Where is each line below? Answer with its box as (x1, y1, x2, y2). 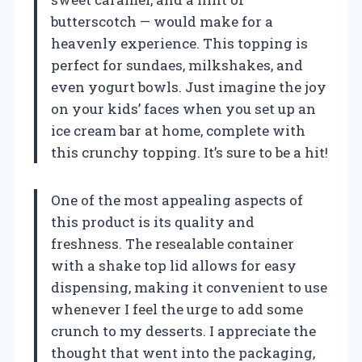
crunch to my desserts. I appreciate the (51, 321, 316, 340)
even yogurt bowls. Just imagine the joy (51, 77, 326, 96)
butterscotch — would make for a (51, 11, 273, 31)
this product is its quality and (51, 212, 255, 231)
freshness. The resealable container (51, 234, 294, 253)
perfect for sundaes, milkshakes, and (51, 55, 303, 74)
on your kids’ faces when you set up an (51, 99, 316, 118)
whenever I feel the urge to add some (51, 299, 303, 318)
